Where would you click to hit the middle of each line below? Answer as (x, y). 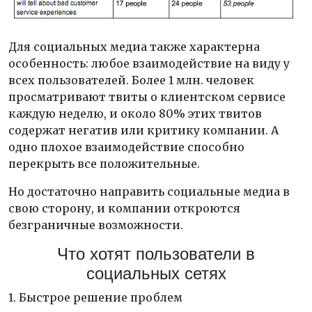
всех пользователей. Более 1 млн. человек (131, 80)
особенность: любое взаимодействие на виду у (149, 64)
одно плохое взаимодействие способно (126, 147)
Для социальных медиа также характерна (134, 47)
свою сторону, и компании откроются (124, 209)
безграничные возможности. (96, 225)
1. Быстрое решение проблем (95, 298)
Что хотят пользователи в (156, 254)
